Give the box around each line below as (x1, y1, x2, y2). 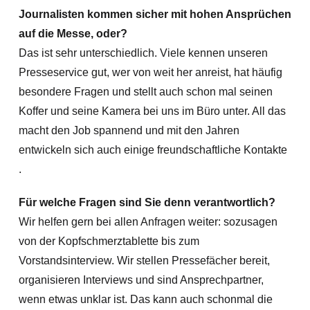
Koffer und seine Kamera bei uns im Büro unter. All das (18, 105, 286, 117)
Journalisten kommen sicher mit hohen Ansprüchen (18, 8, 291, 20)
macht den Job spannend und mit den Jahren (18, 125, 239, 136)
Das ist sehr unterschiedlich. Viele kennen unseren (18, 47, 268, 59)
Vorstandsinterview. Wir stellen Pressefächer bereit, (18, 255, 270, 266)
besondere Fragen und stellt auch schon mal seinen (18, 86, 273, 98)
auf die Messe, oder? (18, 28, 127, 39)
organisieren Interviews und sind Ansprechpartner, (18, 274, 264, 286)
